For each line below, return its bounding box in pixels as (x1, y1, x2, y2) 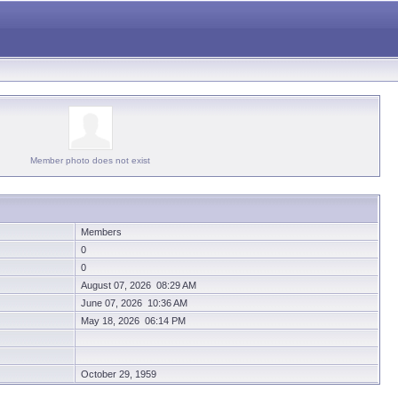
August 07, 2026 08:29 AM (81, 280, 196, 291)
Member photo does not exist (30, 155, 150, 165)
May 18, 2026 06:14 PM (81, 315, 186, 326)
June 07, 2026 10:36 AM (81, 298, 187, 308)
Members (81, 227, 122, 237)
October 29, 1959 (81, 369, 156, 379)
